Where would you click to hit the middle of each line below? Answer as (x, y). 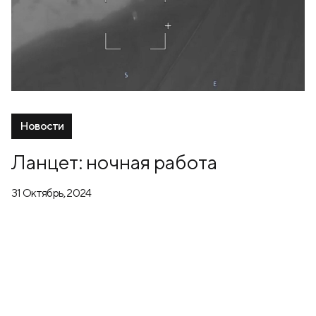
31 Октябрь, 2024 (51, 193)
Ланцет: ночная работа (114, 162)
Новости (42, 126)
